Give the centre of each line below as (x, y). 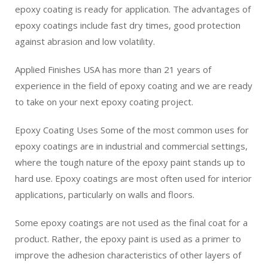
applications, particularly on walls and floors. (105, 194)
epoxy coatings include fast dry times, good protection (128, 25)
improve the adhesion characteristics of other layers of (128, 255)
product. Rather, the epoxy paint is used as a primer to (128, 239)
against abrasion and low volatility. (85, 41)
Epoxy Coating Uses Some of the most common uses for (132, 130)
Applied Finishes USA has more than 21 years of (113, 69)
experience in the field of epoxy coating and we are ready (134, 86)
